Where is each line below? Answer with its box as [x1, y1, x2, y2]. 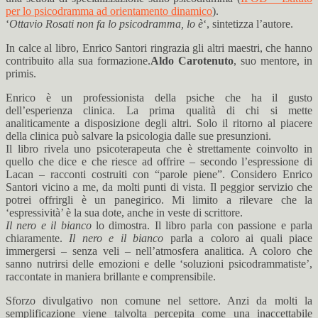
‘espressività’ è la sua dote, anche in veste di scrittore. [6, 207, 243, 219]
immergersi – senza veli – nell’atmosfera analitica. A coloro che [6, 245, 312, 257]
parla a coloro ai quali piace [163, 232, 313, 244]
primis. [6, 67, 36, 79]
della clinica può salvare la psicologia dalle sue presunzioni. [6, 130, 271, 142]
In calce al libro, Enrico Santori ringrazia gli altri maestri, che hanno [6, 42, 312, 54]
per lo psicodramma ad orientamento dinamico [6, 5, 212, 17]
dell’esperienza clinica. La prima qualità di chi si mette [6, 104, 312, 116]
